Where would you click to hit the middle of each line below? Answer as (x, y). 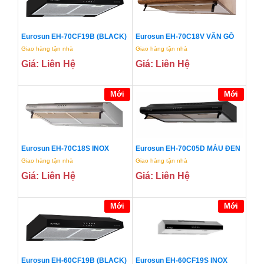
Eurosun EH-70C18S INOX (65, 148)
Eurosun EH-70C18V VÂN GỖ (184, 37)
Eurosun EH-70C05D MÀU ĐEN (188, 148)
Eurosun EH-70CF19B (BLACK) (74, 37)
